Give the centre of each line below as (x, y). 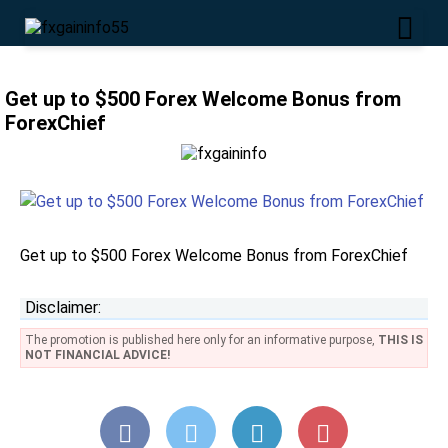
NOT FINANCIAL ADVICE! (97, 354)
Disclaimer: (63, 307)
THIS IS (400, 339)
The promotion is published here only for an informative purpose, (201, 339)
